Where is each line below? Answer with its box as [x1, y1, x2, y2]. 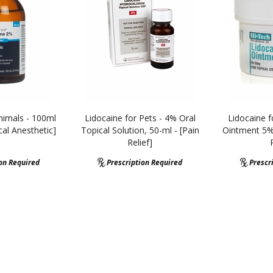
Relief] [127, 136, 153, 148]
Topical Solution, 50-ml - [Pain [80, 124, 199, 136]
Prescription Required [107, 157, 183, 168]
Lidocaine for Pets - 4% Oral [84, 112, 196, 124]
